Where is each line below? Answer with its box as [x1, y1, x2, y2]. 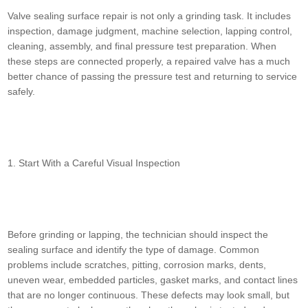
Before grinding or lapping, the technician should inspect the [8, 229, 269, 241]
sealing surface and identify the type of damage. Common [8, 244, 260, 256]
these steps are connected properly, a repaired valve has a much [8, 56, 291, 67]
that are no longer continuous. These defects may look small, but [8, 289, 290, 301]
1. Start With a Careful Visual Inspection [8, 157, 181, 169]
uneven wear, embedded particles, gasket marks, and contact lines [8, 274, 298, 286]
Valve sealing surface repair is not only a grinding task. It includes [8, 10, 291, 22]
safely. [8, 86, 36, 98]
